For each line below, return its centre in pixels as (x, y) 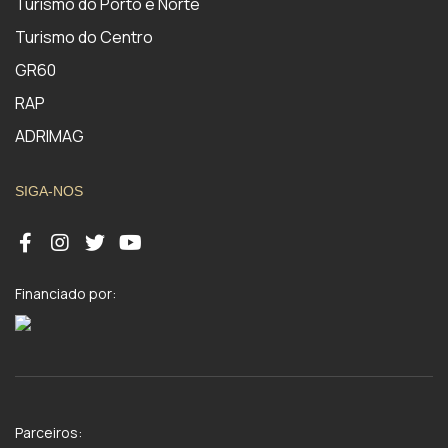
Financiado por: (65, 293)
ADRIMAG (49, 136)
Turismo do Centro (84, 37)
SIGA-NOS (49, 191)
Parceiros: (48, 432)
